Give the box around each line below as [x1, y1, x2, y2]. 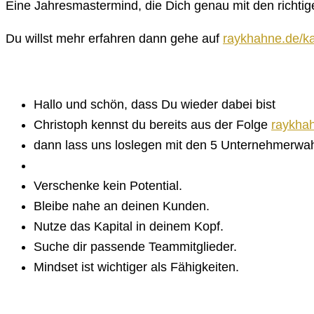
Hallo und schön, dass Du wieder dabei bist [34, 97, 275, 111]
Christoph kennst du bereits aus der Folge [34, 117, 271, 132]
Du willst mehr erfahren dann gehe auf [6, 31, 223, 46]
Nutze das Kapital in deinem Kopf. [34, 219, 224, 233]
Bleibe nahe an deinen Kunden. [34, 198, 210, 213]
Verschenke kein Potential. [34, 178, 182, 193]
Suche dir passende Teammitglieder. [34, 239, 237, 254]
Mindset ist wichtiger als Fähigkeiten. [34, 259, 239, 274]
